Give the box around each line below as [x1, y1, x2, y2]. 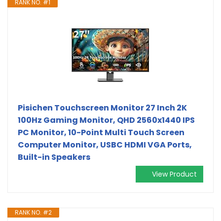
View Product [152, 169, 197, 179]
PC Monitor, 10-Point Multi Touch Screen [18, 126, 184, 138]
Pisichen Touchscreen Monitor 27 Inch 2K [18, 102, 187, 113]
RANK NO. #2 [15, 208, 52, 217]
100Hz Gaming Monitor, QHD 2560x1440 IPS [18, 114, 195, 126]
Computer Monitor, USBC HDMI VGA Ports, [18, 139, 192, 150]
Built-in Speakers [18, 151, 90, 163]
